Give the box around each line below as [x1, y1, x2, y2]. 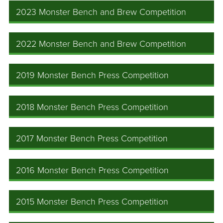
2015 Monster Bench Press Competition [15, 196, 168, 208]
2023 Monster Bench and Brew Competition [15, 6, 186, 18]
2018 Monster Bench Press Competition [15, 101, 168, 112]
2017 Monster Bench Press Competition [15, 133, 168, 144]
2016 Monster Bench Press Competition [15, 164, 169, 176]
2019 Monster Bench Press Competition [15, 70, 169, 81]
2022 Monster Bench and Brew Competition [15, 38, 186, 49]
